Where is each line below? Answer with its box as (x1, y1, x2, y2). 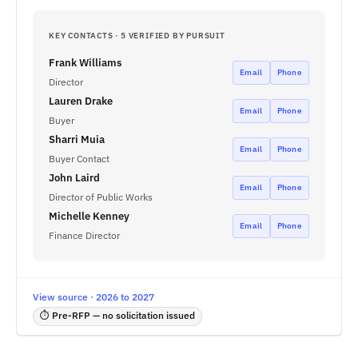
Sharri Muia (49, 133, 105, 146)
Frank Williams (49, 56, 121, 70)
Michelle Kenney (49, 209, 129, 223)
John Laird (49, 171, 100, 185)
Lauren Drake (49, 94, 113, 108)
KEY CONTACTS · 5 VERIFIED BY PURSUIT (49, 30, 225, 41)
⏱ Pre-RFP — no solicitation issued (40, 309, 195, 321)
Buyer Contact (49, 153, 109, 165)
